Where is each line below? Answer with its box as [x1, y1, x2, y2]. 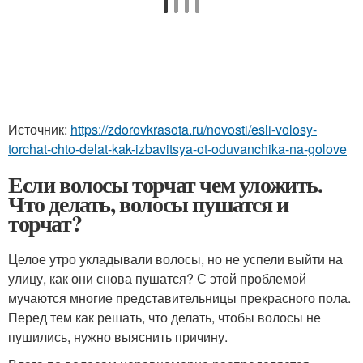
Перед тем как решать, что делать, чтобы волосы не [8, 308, 321, 327]
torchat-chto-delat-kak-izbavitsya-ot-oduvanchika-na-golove [8, 139, 347, 159]
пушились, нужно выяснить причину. [8, 327, 228, 347]
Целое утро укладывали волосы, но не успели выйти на [8, 250, 343, 269]
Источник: [8, 120, 70, 139]
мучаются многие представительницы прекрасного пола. [8, 288, 351, 308]
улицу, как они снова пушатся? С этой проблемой [8, 269, 306, 288]
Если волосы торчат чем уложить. [8, 168, 322, 202]
